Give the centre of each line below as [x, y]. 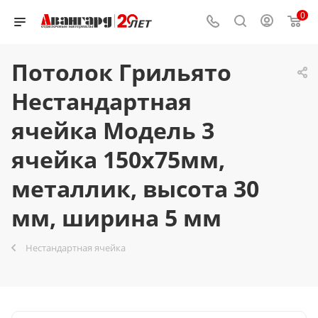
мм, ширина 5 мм [116, 218]
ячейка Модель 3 [113, 130]
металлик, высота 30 [135, 188]
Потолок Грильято [121, 72]
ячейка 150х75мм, [118, 159]
